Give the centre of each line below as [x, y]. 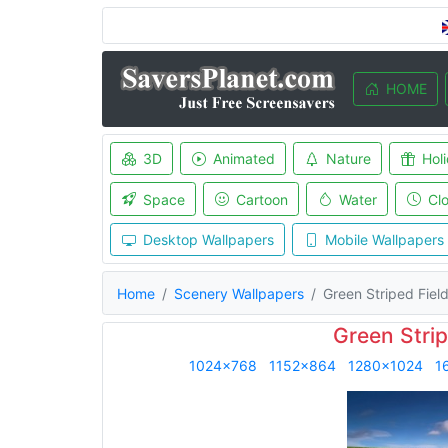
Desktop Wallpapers [208, 239]
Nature [348, 158]
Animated [243, 158]
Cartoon [261, 199]
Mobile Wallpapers [384, 239]
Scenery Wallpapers [239, 293]
